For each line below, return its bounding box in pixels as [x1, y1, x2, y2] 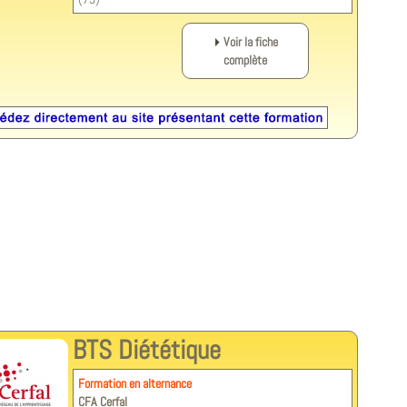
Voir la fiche [223, 34, 278, 50]
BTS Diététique [73, 333, 221, 366]
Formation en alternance [78, 375, 192, 392]
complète [223, 52, 267, 68]
